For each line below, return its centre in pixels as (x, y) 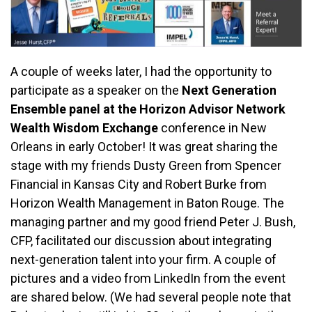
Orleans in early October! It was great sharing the (144, 147)
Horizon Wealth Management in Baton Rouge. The (147, 203)
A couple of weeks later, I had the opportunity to (141, 72)
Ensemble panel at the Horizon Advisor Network (148, 109)
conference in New (212, 128)
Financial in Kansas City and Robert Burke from (139, 185)
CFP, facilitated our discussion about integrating (141, 241)
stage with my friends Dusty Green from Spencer (146, 166)
